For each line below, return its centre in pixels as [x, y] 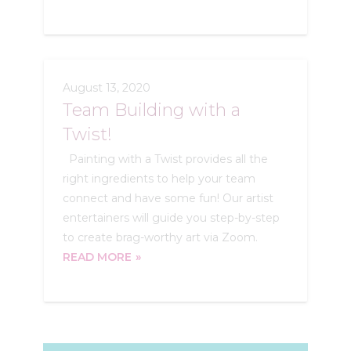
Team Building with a [151, 110]
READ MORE [97, 257]
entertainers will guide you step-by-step [171, 218]
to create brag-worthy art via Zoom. [160, 238]
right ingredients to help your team [159, 179]
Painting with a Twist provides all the [165, 159]
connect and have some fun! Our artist [168, 199]
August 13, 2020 [106, 88]
